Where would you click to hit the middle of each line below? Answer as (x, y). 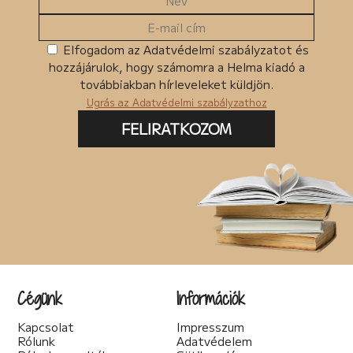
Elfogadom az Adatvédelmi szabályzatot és (184, 49)
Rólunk (37, 340)
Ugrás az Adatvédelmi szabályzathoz (176, 102)
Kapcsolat (46, 326)
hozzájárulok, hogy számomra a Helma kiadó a (176, 66)
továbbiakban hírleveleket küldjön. (176, 84)
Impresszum (210, 326)
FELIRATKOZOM (176, 128)
